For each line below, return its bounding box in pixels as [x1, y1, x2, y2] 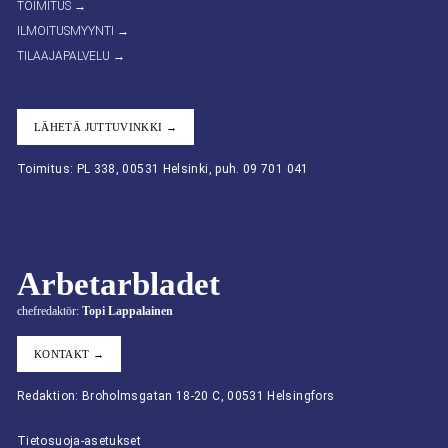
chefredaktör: [17, 303, 82, 318]
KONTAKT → [34, 347, 105, 360]
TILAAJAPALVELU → [17, 48, 125, 63]
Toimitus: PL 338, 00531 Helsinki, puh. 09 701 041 [17, 161, 309, 176]
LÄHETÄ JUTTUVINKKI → [34, 120, 178, 133]
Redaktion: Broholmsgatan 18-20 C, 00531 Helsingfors [17, 388, 335, 403]
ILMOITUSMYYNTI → [17, 23, 129, 38]
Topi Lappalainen [82, 303, 173, 318]
